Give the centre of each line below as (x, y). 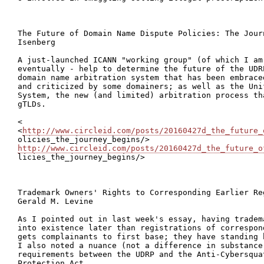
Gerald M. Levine (55, 201)
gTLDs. (32, 104)
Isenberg (37, 42)
